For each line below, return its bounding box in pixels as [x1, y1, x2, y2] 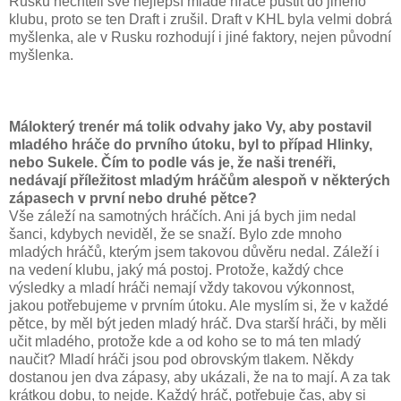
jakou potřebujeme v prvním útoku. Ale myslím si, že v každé [9, 297, 388, 313]
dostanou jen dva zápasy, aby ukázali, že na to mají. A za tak [9, 369, 390, 385]
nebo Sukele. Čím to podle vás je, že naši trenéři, [9, 154, 336, 170]
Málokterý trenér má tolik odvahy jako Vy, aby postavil [9, 118, 371, 134]
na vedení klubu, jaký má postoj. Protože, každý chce [9, 261, 344, 277]
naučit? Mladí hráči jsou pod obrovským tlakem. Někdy [9, 351, 354, 367]
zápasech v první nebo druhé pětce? [9, 190, 257, 206]
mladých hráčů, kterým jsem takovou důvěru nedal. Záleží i [9, 243, 380, 260]
